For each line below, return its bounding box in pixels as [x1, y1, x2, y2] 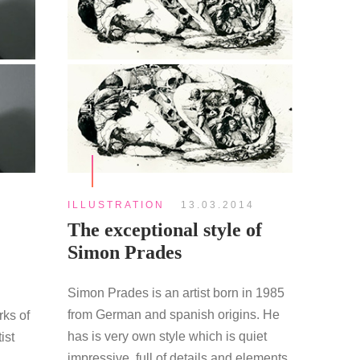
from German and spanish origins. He [67, 307, 280, 321]
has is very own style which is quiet [67, 329, 267, 343]
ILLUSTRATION [67, 198, 165, 211]
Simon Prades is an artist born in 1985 [67, 285, 284, 300]
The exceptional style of [67, 219, 262, 240]
